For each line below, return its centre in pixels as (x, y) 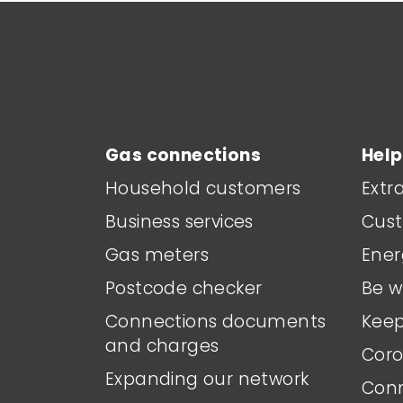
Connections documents (216, 321)
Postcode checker (184, 288)
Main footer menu (248, 49)
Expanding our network (207, 379)
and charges (162, 345)
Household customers (203, 188)
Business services (179, 221)
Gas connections (183, 155)
